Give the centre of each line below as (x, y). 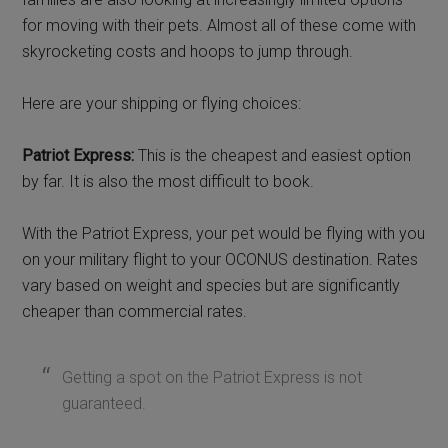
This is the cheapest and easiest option (273, 155)
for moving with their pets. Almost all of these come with (219, 25)
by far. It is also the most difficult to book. (168, 181)
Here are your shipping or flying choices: (162, 103)
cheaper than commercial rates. (135, 311)
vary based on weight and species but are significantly (211, 285)
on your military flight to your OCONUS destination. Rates (220, 259)
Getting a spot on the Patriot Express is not (212, 377)
